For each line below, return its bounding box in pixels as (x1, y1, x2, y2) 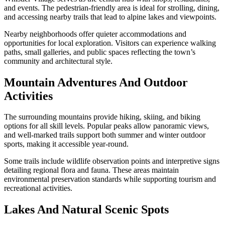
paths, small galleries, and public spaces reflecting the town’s (4, 47, 195, 56)
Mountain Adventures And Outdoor (4, 75, 188, 89)
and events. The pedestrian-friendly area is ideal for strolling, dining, (4, 3, 219, 12)
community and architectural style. (4, 56, 113, 65)
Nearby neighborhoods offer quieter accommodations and (4, 29, 186, 38)
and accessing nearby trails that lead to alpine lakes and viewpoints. (4, 12, 216, 21)
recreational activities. (4, 184, 72, 193)
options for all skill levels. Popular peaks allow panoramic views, (4, 122, 209, 131)
